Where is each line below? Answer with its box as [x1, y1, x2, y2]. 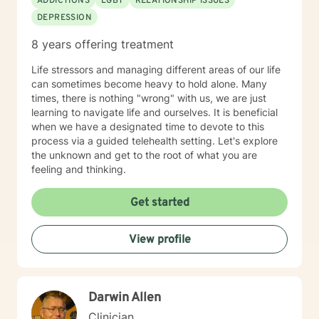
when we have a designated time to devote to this [31, 120, 264, 132]
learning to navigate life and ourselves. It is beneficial [31, 106, 278, 118]
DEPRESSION [37, 12, 92, 23]
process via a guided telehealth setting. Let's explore [31, 135, 278, 147]
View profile [128, 233, 191, 247]
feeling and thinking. [31, 163, 126, 175]
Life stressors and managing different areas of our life [31, 63, 281, 75]
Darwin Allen [88, 290, 161, 306]
